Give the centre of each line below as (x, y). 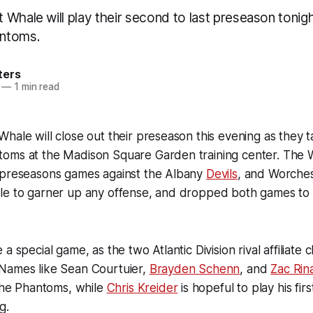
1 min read (35, 86)
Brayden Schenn (195, 269)
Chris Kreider (142, 288)
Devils (222, 174)
